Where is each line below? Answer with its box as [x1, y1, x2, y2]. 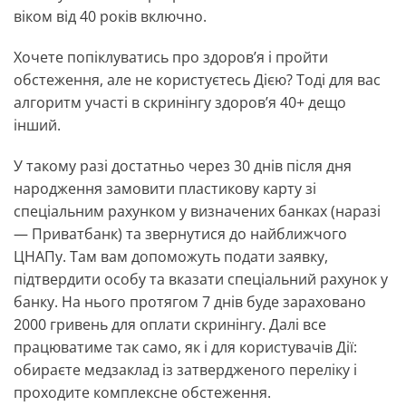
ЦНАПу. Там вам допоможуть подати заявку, [14, 246, 328, 267]
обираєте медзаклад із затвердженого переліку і [14, 360, 357, 381]
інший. [14, 115, 64, 136]
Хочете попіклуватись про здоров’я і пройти [14, 47, 328, 68]
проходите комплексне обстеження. [14, 382, 271, 403]
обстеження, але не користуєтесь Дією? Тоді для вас [14, 70, 381, 91]
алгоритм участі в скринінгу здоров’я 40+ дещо [14, 92, 346, 113]
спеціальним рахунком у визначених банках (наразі [14, 201, 381, 222]
